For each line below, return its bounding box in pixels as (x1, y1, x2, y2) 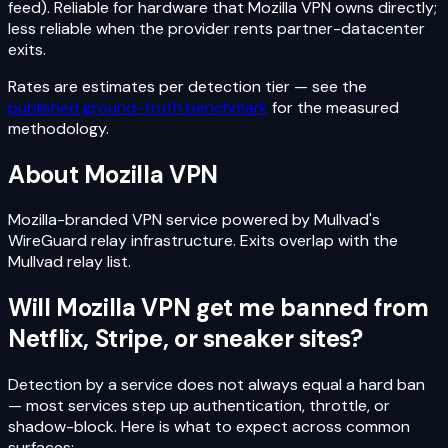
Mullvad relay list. (8, 251, 131, 273)
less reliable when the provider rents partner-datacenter (8, 17, 425, 39)
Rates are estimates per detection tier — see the (8, 75, 367, 97)
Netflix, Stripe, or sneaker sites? (8, 323, 363, 355)
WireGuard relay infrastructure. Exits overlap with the (8, 230, 398, 252)
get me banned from (190, 292, 429, 324)
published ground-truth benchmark (8, 96, 268, 118)
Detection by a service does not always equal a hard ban (8, 374, 425, 396)
